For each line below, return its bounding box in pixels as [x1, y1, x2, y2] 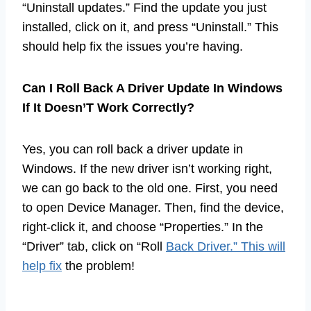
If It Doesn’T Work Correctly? [22, 100, 194, 115]
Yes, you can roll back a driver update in [22, 142, 243, 156]
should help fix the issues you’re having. [22, 39, 243, 53]
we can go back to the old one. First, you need [22, 180, 278, 195]
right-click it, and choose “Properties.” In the [22, 219, 263, 234]
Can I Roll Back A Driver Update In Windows [22, 81, 283, 95]
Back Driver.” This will [166, 239, 285, 253]
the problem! [62, 258, 135, 273]
